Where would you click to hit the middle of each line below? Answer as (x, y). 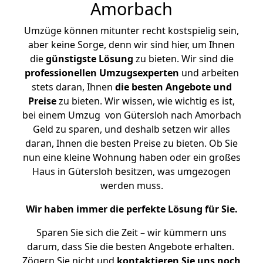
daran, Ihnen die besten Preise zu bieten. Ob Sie (131, 143)
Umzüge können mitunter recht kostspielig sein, (131, 31)
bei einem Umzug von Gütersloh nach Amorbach (131, 115)
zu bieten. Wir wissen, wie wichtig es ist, (146, 101)
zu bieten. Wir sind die (183, 59)
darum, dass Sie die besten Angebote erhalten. (131, 247)
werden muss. (131, 186)
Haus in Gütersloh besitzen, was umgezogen (131, 171)
